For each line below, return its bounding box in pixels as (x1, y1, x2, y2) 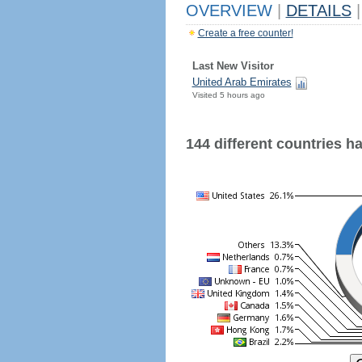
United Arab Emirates (192, 76, 292, 88)
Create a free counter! (197, 27, 293, 39)
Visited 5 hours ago (192, 90, 265, 99)
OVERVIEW (185, 2, 277, 19)
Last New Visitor (192, 60, 274, 72)
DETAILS (285, 2, 351, 19)
